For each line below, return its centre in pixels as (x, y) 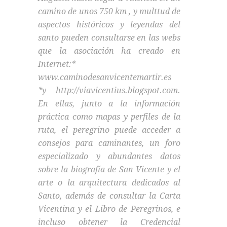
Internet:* (57, 64)
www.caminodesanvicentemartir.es (105, 78)
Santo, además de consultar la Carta (109, 196)
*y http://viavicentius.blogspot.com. (109, 91)
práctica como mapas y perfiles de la (109, 117)
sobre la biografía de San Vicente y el (109, 170)
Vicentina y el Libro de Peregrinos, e (109, 209)
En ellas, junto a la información (109, 104)
